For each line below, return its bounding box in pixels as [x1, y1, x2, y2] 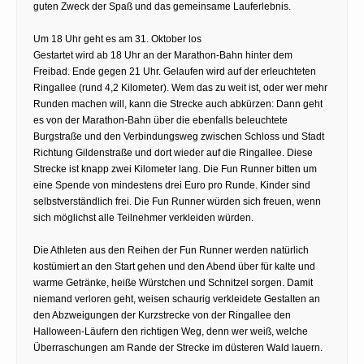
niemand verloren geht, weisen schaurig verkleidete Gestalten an [33, 292, 320, 305]
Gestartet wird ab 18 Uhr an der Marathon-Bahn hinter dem [33, 49, 292, 61]
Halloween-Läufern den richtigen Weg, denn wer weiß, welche [33, 325, 308, 337]
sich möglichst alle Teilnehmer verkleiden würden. [33, 211, 253, 223]
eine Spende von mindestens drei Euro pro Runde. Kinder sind [33, 179, 310, 191]
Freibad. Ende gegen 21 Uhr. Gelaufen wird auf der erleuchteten [33, 65, 316, 77]
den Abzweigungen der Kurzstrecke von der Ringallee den [33, 309, 291, 321]
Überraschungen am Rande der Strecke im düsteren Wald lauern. [33, 341, 323, 353]
